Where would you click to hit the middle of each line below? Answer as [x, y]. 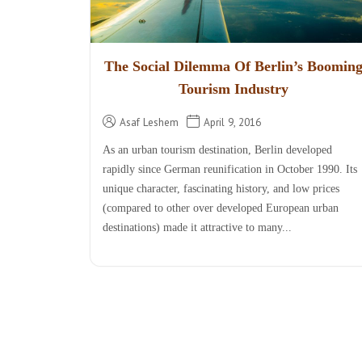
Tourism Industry [233, 88]
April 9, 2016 [232, 122]
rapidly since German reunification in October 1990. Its [230, 169]
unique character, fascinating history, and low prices [221, 188]
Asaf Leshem [149, 122]
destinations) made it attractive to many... [197, 227]
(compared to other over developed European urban [221, 208]
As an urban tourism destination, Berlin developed [217, 149]
